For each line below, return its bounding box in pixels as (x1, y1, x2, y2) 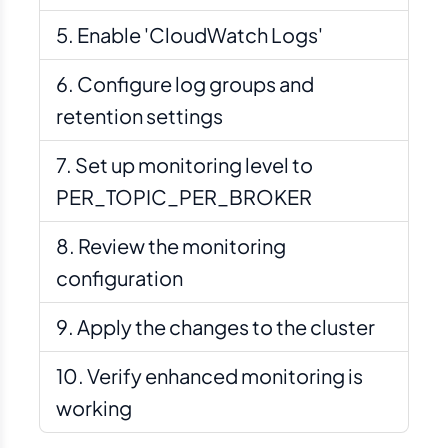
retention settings (56, 103, 223, 128)
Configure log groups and (77, 71, 314, 96)
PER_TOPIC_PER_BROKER (56, 184, 312, 209)
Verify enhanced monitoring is (87, 363, 363, 388)
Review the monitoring (78, 233, 286, 258)
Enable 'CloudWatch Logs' (77, 22, 323, 47)
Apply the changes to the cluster (77, 314, 375, 339)
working (56, 395, 132, 420)
